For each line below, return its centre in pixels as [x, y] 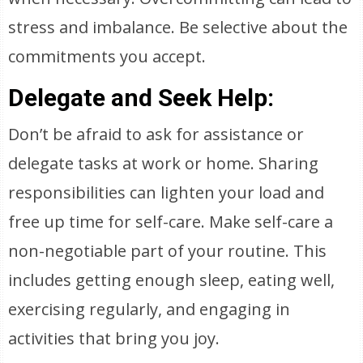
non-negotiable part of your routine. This [168, 251]
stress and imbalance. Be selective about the [178, 27]
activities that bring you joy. [114, 338]
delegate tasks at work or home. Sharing [164, 163]
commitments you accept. [107, 56]
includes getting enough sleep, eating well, [172, 280]
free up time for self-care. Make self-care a [171, 222]
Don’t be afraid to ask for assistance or [156, 134]
